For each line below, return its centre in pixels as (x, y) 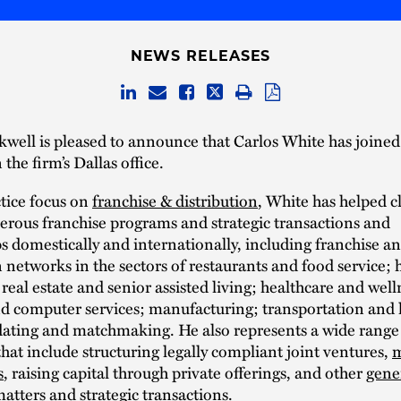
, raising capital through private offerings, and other (185, 372)
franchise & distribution (175, 200)
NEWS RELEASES (200, 56)
